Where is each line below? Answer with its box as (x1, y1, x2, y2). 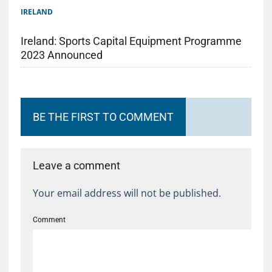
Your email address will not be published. (32, 186, 221, 200)
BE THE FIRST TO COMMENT (32, 110, 174, 124)
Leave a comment (32, 159, 120, 172)
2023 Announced (20, 49, 103, 62)
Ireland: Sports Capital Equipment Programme (20, 35, 242, 48)
